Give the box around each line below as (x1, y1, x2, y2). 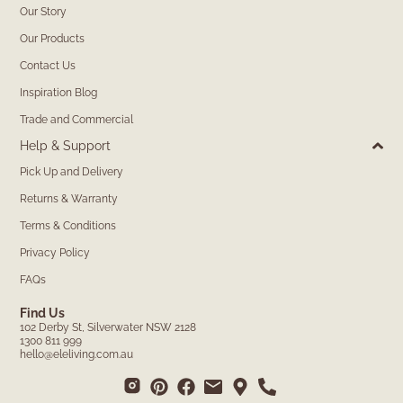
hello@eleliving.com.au (20, 348, 134, 362)
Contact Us (20, 59, 76, 73)
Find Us (20, 306, 66, 321)
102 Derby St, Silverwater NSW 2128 (20, 321, 197, 335)
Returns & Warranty (20, 193, 119, 206)
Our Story (20, 5, 67, 19)
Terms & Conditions (20, 219, 117, 233)
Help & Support (20, 139, 112, 154)
